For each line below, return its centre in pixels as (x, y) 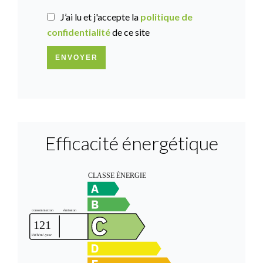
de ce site (130, 32)
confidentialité (79, 32)
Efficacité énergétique (131, 143)
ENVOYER (76, 58)
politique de (166, 17)
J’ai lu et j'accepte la (100, 17)
